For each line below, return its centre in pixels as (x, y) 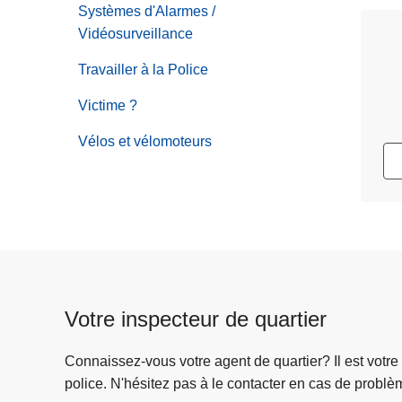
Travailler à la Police (143, 69)
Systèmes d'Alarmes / (147, 11)
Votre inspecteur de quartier (196, 319)
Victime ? (108, 105)
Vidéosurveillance (135, 33)
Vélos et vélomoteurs (145, 141)
